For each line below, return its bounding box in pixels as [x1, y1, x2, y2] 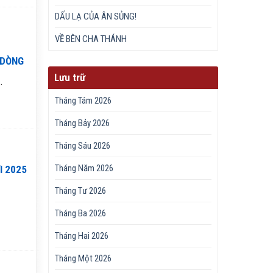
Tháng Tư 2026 [55, 185, 107, 197]
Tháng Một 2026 [55, 253, 112, 264]
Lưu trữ [54, 71, 86, 84]
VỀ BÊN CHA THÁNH [55, 34, 127, 44]
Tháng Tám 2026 [55, 95, 112, 107]
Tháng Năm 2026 [55, 163, 114, 174]
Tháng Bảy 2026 [55, 118, 110, 129]
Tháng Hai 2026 [55, 230, 109, 242]
